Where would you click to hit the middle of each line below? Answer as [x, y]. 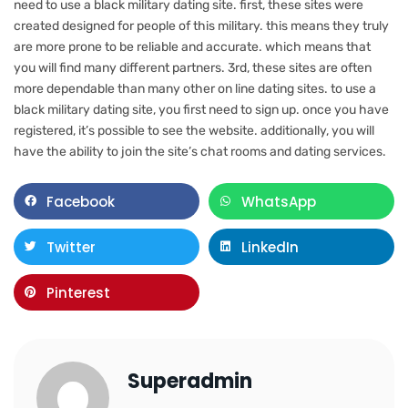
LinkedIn [270, 247]
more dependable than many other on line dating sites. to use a [195, 89]
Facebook [81, 201]
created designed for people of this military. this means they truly [201, 26]
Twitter [71, 247]
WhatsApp [279, 201]
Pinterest [78, 292]
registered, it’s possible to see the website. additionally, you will [194, 131]
